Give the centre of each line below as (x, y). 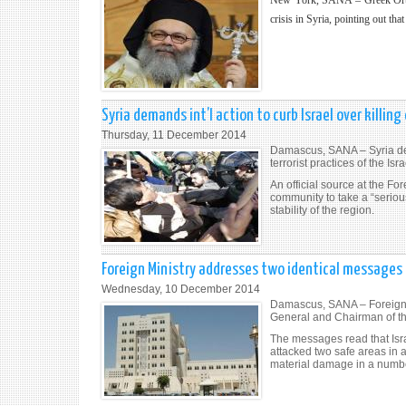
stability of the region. (322, 210)
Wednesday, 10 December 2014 (181, 289)
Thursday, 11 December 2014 (174, 135)
